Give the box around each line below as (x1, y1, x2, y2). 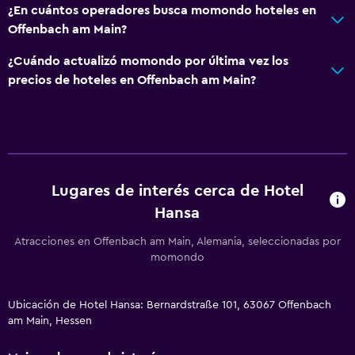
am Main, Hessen (8, 315, 92, 326)
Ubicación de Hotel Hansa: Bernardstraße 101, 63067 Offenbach (8, 299, 331, 311)
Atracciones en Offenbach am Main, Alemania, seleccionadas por (14, 235, 341, 247)
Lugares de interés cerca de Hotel (51, 182, 303, 199)
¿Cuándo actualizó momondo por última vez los (8, 54, 288, 67)
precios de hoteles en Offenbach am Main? (8, 73, 256, 86)
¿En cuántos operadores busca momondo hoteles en (8, 3, 316, 17)
